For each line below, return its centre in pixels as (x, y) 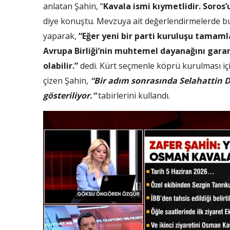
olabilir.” (61, 66)
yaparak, (61, 36)
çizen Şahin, (67, 81)
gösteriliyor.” (70, 96)
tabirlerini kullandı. (133, 96)
